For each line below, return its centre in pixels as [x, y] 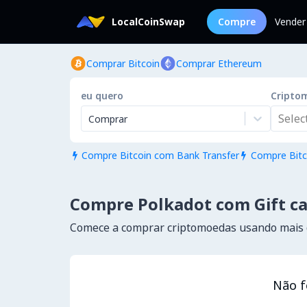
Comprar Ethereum [219, 63]
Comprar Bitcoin [123, 63]
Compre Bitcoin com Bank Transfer [160, 155]
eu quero [102, 96]
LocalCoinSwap [148, 22]
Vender [290, 22]
